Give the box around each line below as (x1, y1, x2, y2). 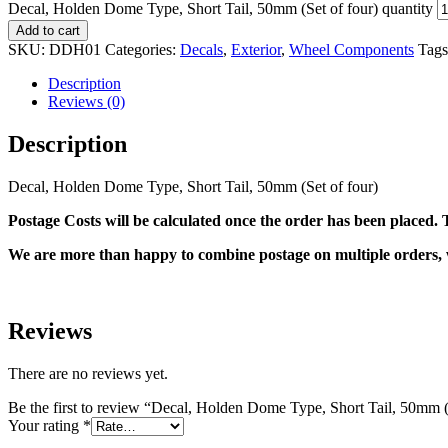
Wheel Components (289, 40, 414, 58)
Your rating (8, 416, 83, 434)
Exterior (231, 40, 281, 58)
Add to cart (16, 22, 80, 38)
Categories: (105, 40, 180, 58)
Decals (180, 40, 223, 58)
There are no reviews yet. (8, 364, 168, 382)
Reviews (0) (48, 92, 125, 110)
